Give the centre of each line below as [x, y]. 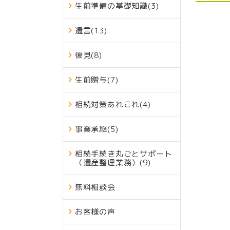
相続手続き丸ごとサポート [123, 154]
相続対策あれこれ [107, 104]
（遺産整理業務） [107, 162]
